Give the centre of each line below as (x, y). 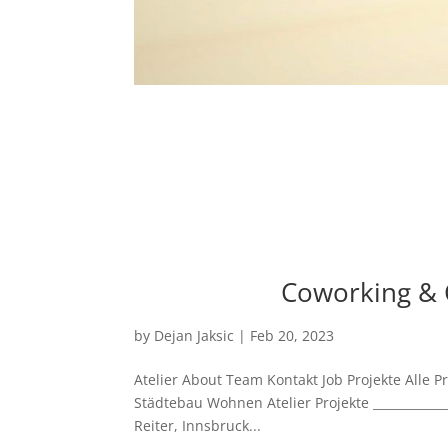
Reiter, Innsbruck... (198, 426)
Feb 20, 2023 (292, 336)
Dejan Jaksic (194, 336)
